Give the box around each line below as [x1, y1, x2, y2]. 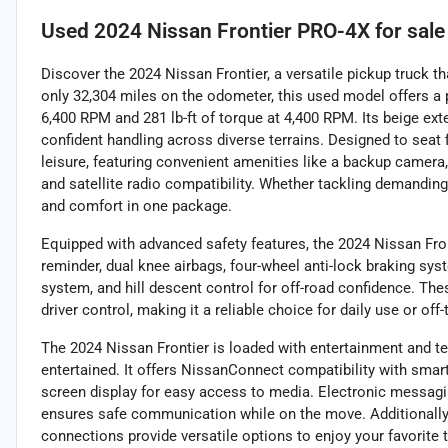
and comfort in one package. [41, 197, 232, 216]
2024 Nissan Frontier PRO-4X [94, 19, 370, 44]
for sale [370, 19, 445, 44]
